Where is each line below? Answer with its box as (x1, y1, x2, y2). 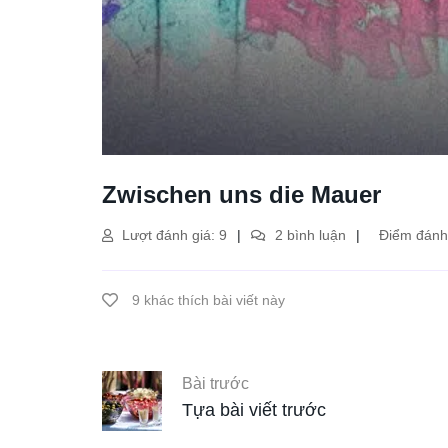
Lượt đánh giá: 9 (118, 227, 227, 243)
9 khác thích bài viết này (128, 292, 285, 308)
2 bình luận (271, 227, 346, 243)
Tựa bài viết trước (182, 400, 326, 421)
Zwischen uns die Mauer (102, 181, 381, 208)
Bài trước (182, 375, 249, 393)
